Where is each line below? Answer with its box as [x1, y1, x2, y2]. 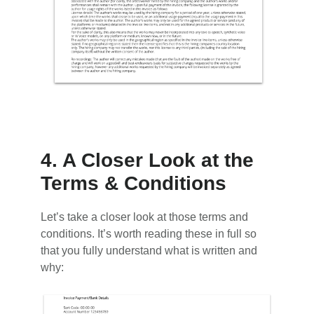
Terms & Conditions [41, 172, 227, 194]
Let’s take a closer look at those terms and [41, 210, 249, 223]
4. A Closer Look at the [41, 149, 254, 171]
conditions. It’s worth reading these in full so [41, 227, 257, 240]
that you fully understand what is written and [41, 244, 258, 257]
